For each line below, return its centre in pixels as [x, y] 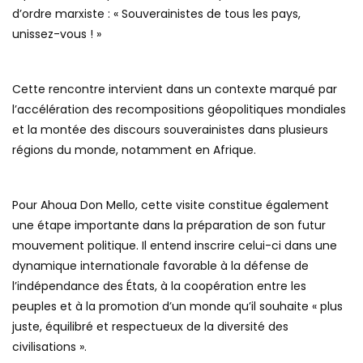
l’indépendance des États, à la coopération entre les [159, 286]
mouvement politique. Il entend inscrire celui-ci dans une [175, 246]
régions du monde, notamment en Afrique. [134, 150]
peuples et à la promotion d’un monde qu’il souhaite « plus [177, 307]
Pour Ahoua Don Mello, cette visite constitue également [171, 205]
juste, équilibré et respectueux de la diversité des [150, 327]
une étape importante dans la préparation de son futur [169, 226]
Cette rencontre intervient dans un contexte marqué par [175, 90]
